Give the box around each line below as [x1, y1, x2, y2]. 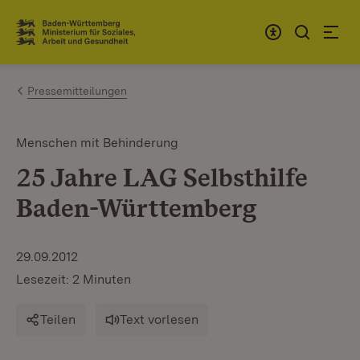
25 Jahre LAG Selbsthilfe [16, 162, 307, 193]
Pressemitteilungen [27, 84, 127, 97]
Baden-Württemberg [16, 192, 257, 223]
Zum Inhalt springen [40, 17, 172, 34]
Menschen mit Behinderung [16, 135, 178, 150]
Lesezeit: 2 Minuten [16, 272, 131, 287]
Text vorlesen [120, 312, 198, 327]
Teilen [40, 312, 76, 327]
